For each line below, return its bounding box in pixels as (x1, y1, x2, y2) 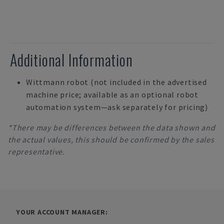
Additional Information (10, 48, 133, 71)
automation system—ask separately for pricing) (26, 102, 208, 112)
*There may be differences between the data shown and (8, 122, 215, 132)
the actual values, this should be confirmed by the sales (8, 134, 214, 144)
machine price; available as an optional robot (26, 89, 198, 99)
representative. (8, 146, 65, 156)
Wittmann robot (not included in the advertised (26, 77, 207, 87)
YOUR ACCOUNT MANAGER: (16, 207, 108, 216)
